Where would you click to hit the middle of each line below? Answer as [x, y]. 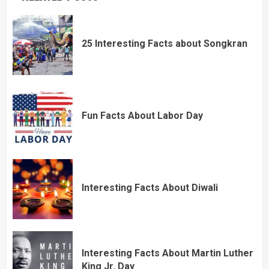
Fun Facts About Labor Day [142, 115]
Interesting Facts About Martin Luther [168, 253]
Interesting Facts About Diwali [150, 187]
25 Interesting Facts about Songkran [165, 43]
